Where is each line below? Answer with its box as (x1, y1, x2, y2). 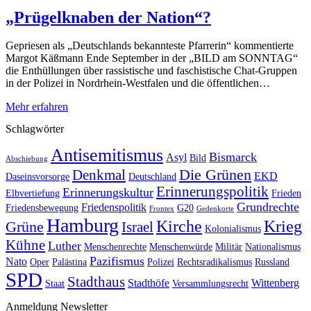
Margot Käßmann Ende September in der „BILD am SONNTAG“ (6, 52, 298, 65)
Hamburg (47, 214, 119, 236)
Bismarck (209, 149, 257, 164)
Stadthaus (67, 273, 125, 290)
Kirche (156, 217, 202, 235)
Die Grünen (179, 165, 251, 183)
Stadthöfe (128, 276, 169, 289)
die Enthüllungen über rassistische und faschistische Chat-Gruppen (6, 65, 297, 77)
